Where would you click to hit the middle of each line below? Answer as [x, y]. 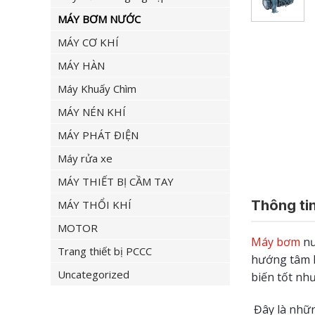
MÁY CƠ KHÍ [88, 42]
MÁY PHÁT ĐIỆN [98, 135]
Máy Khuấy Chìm [97, 88]
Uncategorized [94, 274]
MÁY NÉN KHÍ [92, 111]
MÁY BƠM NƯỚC [99, 19]
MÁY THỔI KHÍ [95, 204]
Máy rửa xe [85, 158]
